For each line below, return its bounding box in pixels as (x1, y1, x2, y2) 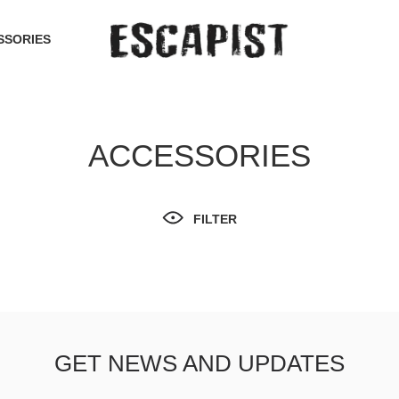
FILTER (193, 212, 237, 226)
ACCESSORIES (88, 138, 311, 173)
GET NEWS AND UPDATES (54, 350, 345, 378)
